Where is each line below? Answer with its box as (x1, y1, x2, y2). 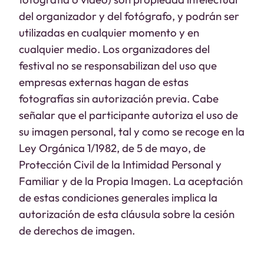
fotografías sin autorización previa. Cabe (19, 91, 219, 105)
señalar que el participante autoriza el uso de (19, 108, 238, 122)
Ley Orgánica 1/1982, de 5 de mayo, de (19, 141, 206, 155)
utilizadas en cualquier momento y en (19, 25, 199, 39)
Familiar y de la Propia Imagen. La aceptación (19, 174, 243, 188)
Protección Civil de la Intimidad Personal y (19, 157, 222, 171)
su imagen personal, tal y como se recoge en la (19, 124, 245, 138)
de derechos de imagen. (19, 223, 135, 237)
